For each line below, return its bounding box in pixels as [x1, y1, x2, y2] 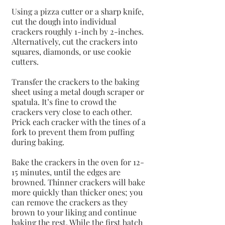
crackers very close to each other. [12, 106, 134, 117]
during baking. [12, 136, 64, 147]
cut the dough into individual [12, 16, 119, 27]
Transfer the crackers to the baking [12, 76, 141, 87]
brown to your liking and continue [12, 206, 139, 217]
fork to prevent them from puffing [12, 126, 136, 137]
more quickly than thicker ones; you [12, 186, 145, 197]
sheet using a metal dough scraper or [12, 86, 146, 97]
